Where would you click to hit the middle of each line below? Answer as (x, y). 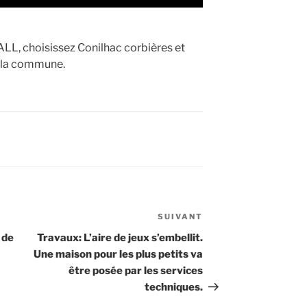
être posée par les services (136, 271)
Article (221, 219)
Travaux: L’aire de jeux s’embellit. (120, 238)
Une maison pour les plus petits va (119, 255)
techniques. (174, 287)
